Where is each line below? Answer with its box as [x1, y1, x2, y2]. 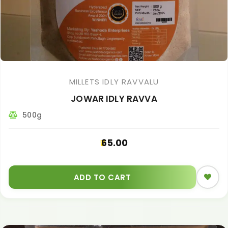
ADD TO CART [73, 172, 131, 183]
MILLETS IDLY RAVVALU [69, 76, 159, 87]
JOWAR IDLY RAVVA [71, 93, 157, 105]
